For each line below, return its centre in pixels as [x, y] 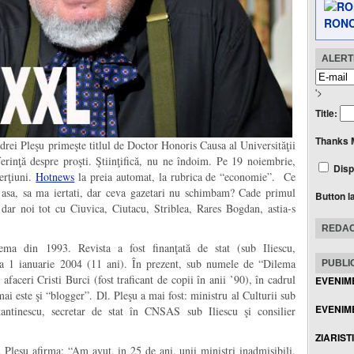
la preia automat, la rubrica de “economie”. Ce [185, 177]
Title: [328, 113]
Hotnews [55, 177]
